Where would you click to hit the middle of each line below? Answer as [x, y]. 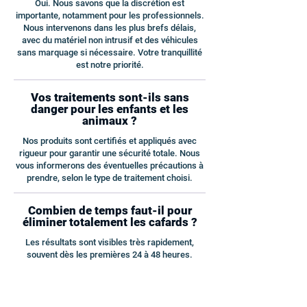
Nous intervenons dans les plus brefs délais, [110, 28]
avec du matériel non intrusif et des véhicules [110, 40]
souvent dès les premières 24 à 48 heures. [110, 255]
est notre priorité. [110, 65]
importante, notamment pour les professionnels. [110, 15]
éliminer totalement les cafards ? [110, 222]
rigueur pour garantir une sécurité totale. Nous [110, 153]
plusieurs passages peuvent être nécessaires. [110, 279]
